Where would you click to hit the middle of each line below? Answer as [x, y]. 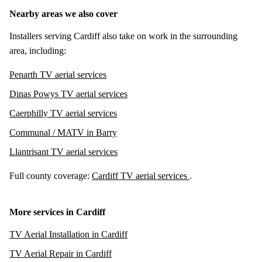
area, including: [38, 50]
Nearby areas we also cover [63, 13]
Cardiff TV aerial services [141, 175]
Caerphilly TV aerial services [63, 113]
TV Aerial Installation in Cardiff [68, 234]
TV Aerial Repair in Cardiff [61, 253]
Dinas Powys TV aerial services [68, 94]
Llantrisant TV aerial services [63, 151]
